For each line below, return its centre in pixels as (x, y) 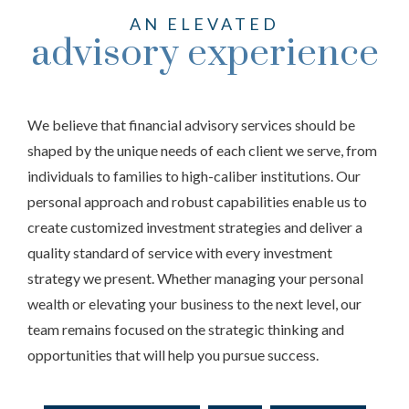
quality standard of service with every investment (180, 252)
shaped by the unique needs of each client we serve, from (202, 150)
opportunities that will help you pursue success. (173, 355)
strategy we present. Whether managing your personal (195, 278)
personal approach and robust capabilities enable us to (197, 201)
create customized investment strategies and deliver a (195, 227)
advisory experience (204, 54)
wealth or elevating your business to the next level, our (194, 304)
